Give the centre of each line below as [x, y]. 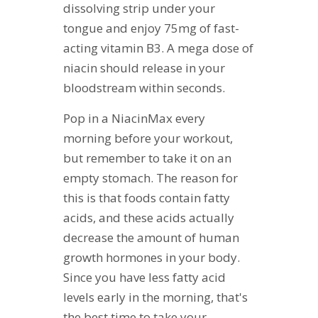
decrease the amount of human [151, 237]
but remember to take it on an [147, 158]
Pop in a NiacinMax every [134, 118]
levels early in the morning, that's [155, 297]
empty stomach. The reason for [150, 177]
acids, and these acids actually [149, 217]
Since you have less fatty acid [144, 277]
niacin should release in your [144, 67]
